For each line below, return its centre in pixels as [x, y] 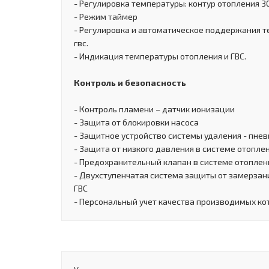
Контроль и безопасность [130, 82]
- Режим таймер [106, 16]
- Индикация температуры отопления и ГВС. [160, 56]
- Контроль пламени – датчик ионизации [154, 109]
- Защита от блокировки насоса [136, 122]
